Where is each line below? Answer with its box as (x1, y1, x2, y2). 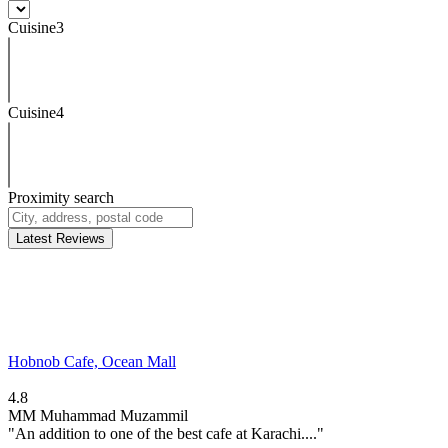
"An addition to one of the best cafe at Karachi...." (8, 424, 324, 442)
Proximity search (8, 188, 114, 206)
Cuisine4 (8, 103, 64, 121)
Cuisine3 (8, 18, 64, 36)
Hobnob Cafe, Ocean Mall (8, 352, 176, 370)
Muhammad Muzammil (40, 406, 188, 424)
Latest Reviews (16, 230, 105, 246)
